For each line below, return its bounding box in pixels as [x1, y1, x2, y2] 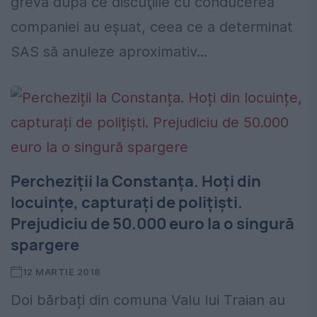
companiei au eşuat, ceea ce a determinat [11, 18, 293, 36]
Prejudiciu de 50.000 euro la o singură [11, 213, 294, 235]
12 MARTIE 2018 [22, 266, 101, 278]
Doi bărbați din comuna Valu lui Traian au [11, 292, 285, 309]
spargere [11, 234, 79, 256]
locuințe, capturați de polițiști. [11, 192, 243, 214]
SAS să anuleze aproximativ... [11, 43, 207, 61]
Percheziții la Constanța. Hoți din [11, 171, 261, 192]
